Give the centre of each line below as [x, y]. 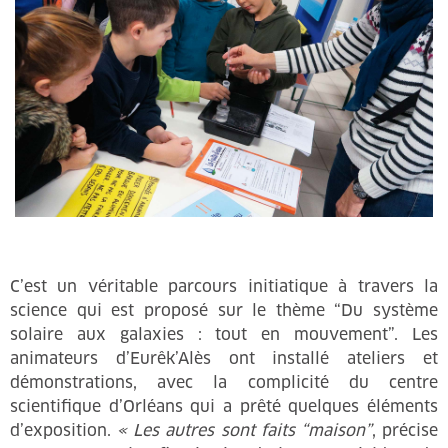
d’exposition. [64, 430]
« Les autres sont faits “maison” [244, 430]
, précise [405, 430]
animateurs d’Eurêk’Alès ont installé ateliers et [224, 358]
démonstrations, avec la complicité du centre [224, 382]
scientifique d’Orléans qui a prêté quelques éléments [224, 406]
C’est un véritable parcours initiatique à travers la [224, 286]
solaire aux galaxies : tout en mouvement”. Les [224, 334]
